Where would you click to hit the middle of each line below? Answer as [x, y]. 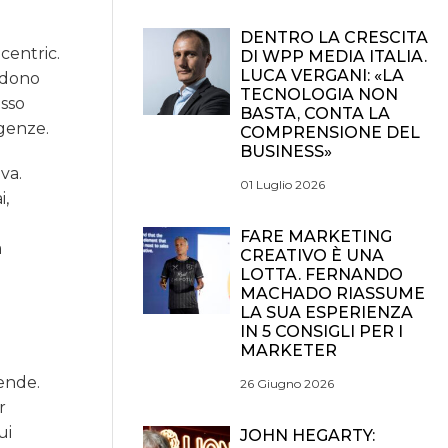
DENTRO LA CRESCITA [334, 37]
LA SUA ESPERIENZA [326, 312]
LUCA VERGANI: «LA [322, 75]
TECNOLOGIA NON [319, 94]
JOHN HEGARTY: [307, 435]
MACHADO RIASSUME [332, 293]
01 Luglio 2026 [282, 184]
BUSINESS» [286, 151]
